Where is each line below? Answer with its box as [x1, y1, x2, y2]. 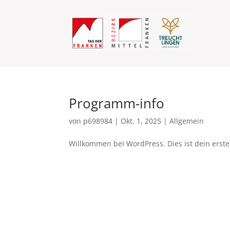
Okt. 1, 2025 [121, 116, 162, 126]
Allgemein [169, 116, 204, 126]
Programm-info [69, 93, 165, 112]
